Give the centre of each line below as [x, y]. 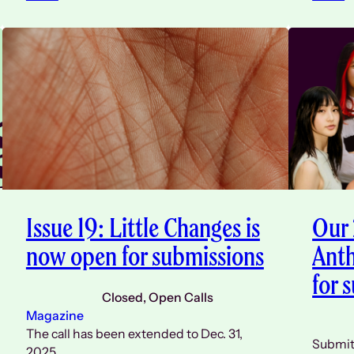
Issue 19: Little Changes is [143, 227]
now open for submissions [145, 255]
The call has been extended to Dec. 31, [134, 333]
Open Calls [181, 297]
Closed [122, 297]
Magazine [55, 315]
